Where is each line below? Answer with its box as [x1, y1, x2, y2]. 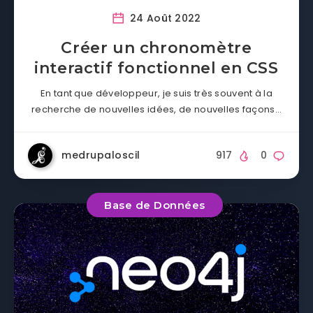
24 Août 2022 [126, 11, 201, 26]
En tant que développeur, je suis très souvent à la [41, 87, 272, 101]
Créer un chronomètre [61, 38, 252, 58]
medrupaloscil [61, 148, 140, 163]
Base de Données [104, 198, 205, 212]
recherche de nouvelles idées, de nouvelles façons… [31, 103, 282, 117]
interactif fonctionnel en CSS [34, 59, 279, 78]
